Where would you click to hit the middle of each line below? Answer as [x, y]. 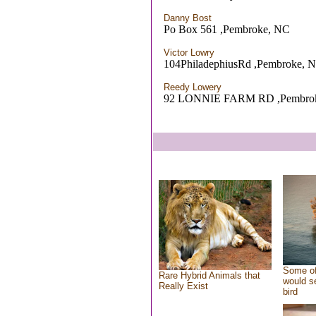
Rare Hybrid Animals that [209, 275]
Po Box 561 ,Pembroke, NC [227, 29]
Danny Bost [188, 18]
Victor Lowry [189, 53]
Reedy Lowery [193, 87]
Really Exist [183, 286]
